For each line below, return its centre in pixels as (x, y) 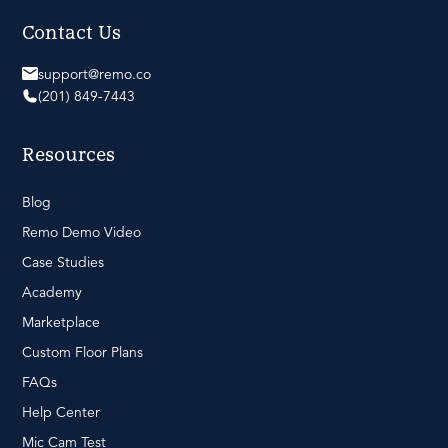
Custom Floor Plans (82, 351)
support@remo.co (94, 73)
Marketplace (61, 321)
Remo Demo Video (81, 231)
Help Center (61, 411)
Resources (68, 155)
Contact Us (71, 33)
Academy (52, 291)
